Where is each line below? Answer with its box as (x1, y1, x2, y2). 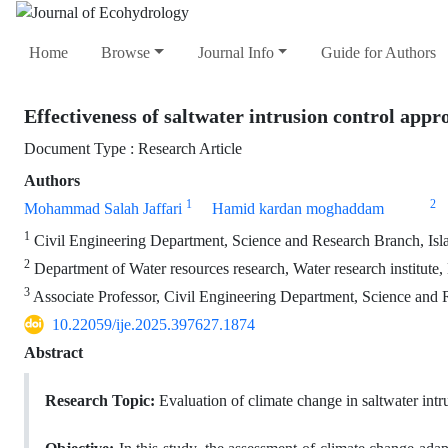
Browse (101, 43, 151, 63)
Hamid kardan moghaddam (212, 199, 384, 219)
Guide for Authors (320, 43, 436, 63)
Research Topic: (45, 391, 155, 411)
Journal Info (197, 43, 274, 63)
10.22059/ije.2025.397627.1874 (52, 315, 255, 335)
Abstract (24, 343, 83, 363)
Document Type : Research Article (24, 139, 242, 159)
